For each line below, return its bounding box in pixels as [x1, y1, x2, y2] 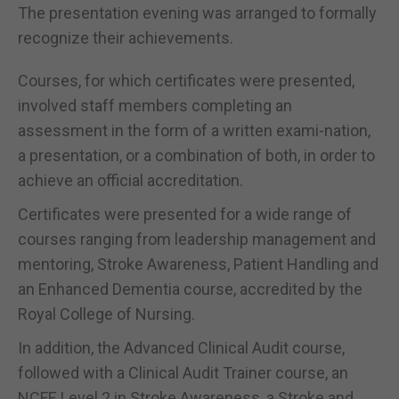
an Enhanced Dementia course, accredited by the [18, 279, 362, 298]
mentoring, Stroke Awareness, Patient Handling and [18, 254, 379, 273]
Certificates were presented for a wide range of [18, 204, 352, 224]
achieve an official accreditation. [18, 170, 243, 190]
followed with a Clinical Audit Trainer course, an [18, 362, 348, 382]
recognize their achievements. [18, 28, 233, 47]
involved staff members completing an [18, 95, 292, 115]
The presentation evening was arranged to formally [18, 3, 377, 22]
